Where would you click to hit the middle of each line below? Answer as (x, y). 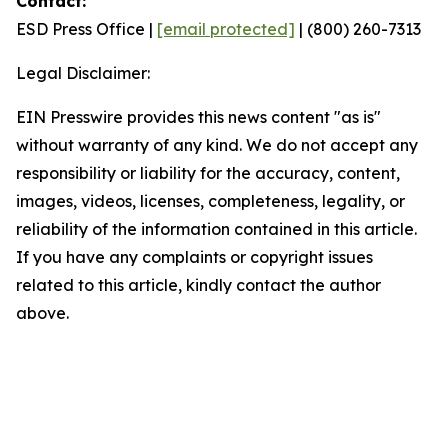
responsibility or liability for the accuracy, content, (208, 173)
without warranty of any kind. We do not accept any (217, 145)
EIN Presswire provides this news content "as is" (198, 117)
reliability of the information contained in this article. (216, 229)
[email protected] (226, 29)
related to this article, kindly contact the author (198, 285)
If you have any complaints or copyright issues (194, 257)
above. (42, 313)
